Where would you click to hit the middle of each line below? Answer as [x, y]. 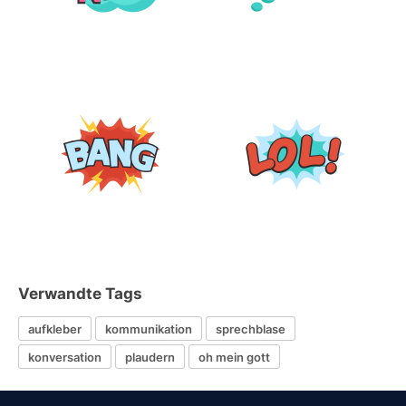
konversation [65, 357]
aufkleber [55, 329]
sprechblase [251, 329]
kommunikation [149, 329]
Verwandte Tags [80, 294]
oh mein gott [234, 357]
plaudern [150, 357]
